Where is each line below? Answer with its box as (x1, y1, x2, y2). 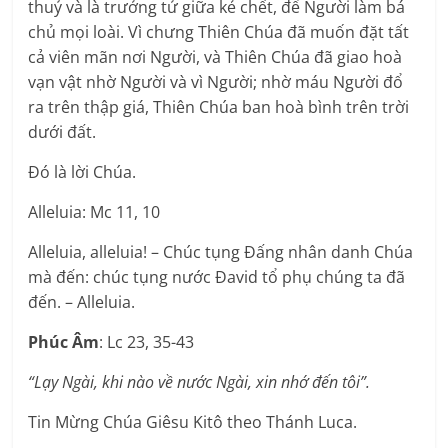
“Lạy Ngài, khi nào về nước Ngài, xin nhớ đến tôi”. (28, 370, 371, 393)
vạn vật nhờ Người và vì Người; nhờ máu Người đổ (28, 70, 404, 93)
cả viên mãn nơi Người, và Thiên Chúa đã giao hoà (28, 45, 403, 68)
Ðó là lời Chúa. (28, 160, 137, 183)
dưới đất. (28, 120, 97, 143)
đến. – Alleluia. (28, 290, 136, 313)
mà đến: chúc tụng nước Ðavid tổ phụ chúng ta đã (28, 265, 406, 288)
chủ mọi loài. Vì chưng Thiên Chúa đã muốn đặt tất (28, 20, 410, 43)
